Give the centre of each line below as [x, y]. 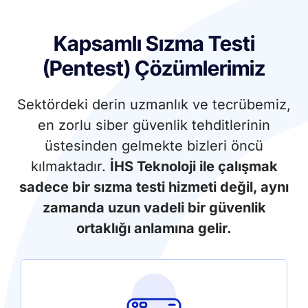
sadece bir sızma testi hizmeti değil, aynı [154, 187]
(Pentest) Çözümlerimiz [154, 68]
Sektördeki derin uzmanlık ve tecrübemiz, [154, 105]
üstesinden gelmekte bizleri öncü [154, 146]
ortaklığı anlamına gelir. [154, 229]
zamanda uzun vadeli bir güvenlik [154, 208]
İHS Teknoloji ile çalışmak [194, 167]
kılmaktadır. [70, 167]
